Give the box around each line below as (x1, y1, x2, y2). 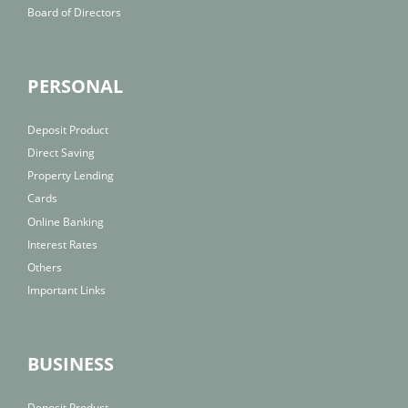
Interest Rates (27, 236, 97, 252)
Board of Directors (27, 4, 121, 20)
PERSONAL (27, 73, 123, 98)
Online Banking (27, 213, 104, 229)
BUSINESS (27, 351, 114, 376)
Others (27, 259, 62, 275)
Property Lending (27, 168, 114, 184)
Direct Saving (27, 144, 95, 160)
